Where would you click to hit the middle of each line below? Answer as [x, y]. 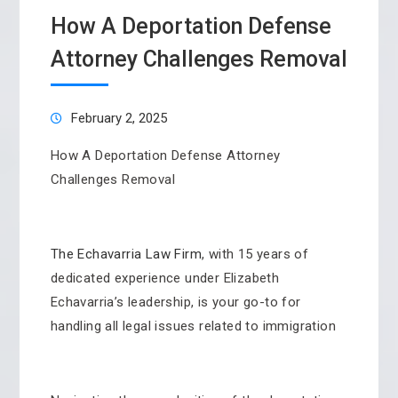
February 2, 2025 [119, 118]
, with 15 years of [255, 254]
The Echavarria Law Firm [126, 254]
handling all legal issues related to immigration [193, 326]
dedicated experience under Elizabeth [165, 278]
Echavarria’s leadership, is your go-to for [175, 302]
